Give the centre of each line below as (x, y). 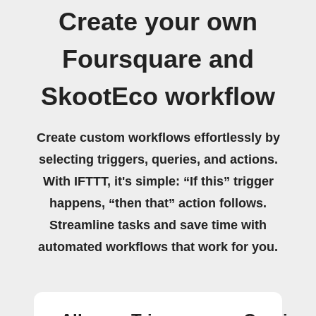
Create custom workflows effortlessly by (158, 138)
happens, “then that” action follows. (158, 203)
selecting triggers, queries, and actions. (158, 159)
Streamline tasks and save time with (158, 225)
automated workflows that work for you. (158, 247)
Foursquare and (158, 59)
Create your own (158, 22)
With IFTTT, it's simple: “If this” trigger (158, 181)
